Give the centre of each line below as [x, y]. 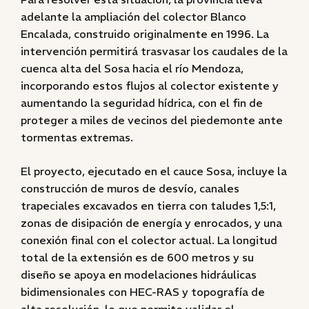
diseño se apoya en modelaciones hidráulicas [139, 275]
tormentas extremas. [77, 137]
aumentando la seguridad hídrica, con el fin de [142, 103]
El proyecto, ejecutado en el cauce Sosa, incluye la [154, 171]
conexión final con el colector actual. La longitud [149, 240]
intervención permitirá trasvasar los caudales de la [154, 51]
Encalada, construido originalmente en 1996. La [145, 34]
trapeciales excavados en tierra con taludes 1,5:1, [148, 206]
